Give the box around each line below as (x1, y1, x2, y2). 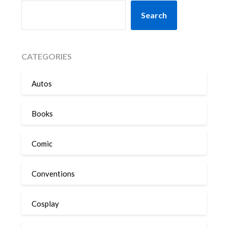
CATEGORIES (21, 51, 72, 61)
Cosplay (32, 198, 60, 208)
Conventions (32, 168, 75, 178)
